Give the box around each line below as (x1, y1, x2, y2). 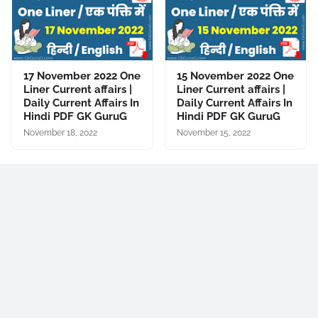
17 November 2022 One (23, 70, 141, 82)
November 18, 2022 (23, 128, 97, 138)
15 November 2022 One (177, 70, 294, 82)
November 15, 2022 (177, 128, 251, 138)
